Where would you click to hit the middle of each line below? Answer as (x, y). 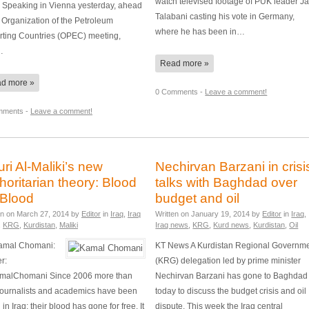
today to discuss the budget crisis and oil (231, 291)
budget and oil (198, 198)
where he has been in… (200, 32)
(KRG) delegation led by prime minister (228, 261)
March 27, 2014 (43, 213)
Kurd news (231, 225)
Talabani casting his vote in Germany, (225, 17)
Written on (173, 213)
